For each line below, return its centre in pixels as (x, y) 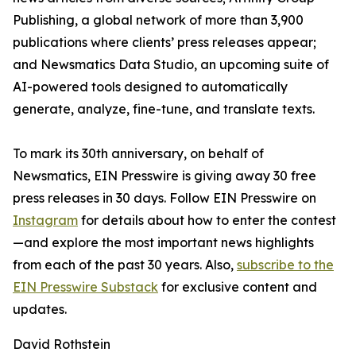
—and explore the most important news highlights (163, 242)
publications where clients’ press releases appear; (164, 42)
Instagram (45, 220)
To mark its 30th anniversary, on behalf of (138, 153)
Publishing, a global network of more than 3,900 (158, 20)
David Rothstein (62, 344)
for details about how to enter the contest (207, 220)
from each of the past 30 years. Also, (125, 265)
